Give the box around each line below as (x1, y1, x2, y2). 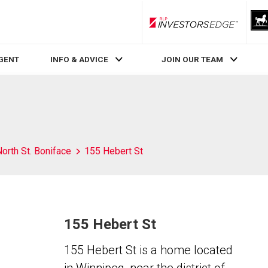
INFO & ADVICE (50, 54, 108, 65)
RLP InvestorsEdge (193, 22, 261, 31)
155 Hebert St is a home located (63, 243, 233, 257)
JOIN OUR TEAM (162, 54, 224, 65)
